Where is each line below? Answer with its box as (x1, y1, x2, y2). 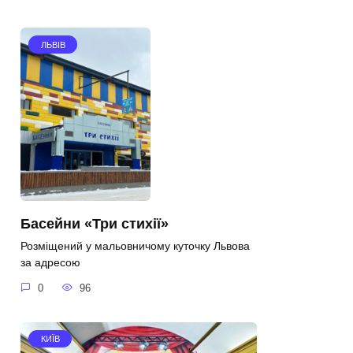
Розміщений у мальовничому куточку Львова (20, 240, 250, 253)
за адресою (20, 256, 80, 269)
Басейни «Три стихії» (20, 215, 169, 232)
